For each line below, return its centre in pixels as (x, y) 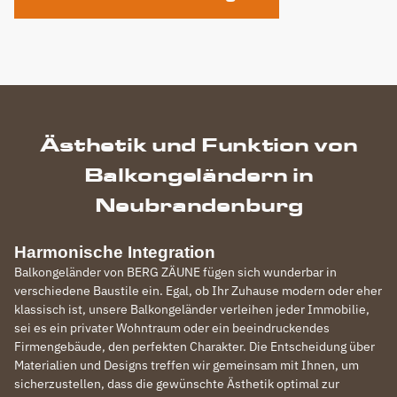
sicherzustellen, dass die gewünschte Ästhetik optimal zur (177, 384)
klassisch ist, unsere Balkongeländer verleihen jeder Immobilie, (192, 309)
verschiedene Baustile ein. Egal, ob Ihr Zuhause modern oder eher (198, 291)
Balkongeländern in (198, 175)
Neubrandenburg (198, 205)
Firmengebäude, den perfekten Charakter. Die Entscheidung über (195, 346)
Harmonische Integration (115, 252)
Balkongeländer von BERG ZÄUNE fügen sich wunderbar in (175, 272)
